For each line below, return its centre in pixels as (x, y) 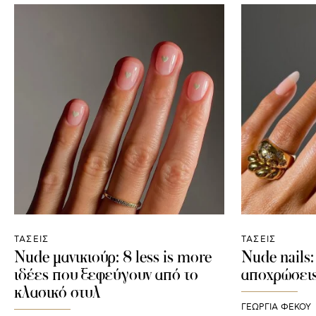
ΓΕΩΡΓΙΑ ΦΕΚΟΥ (276, 308)
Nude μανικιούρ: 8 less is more (113, 256)
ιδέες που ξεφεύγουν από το (106, 274)
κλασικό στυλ (57, 292)
